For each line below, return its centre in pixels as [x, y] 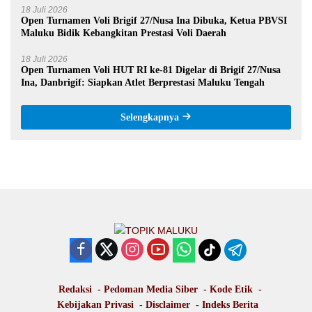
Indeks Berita [230, 305]
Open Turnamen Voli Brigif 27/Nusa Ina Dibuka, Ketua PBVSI [154, 20]
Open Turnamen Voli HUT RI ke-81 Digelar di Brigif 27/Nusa [151, 70]
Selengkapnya [151, 117]
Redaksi [75, 290]
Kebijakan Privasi [95, 305]
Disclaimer [167, 305]
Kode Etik [231, 290]
